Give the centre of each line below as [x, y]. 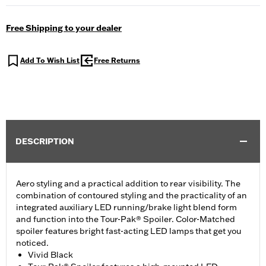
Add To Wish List [50, 61]
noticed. [32, 243]
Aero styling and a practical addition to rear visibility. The [128, 184]
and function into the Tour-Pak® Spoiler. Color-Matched [126, 219]
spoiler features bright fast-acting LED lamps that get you [129, 231]
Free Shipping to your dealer [64, 28]
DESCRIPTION [45, 142]
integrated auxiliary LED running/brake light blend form [126, 208]
